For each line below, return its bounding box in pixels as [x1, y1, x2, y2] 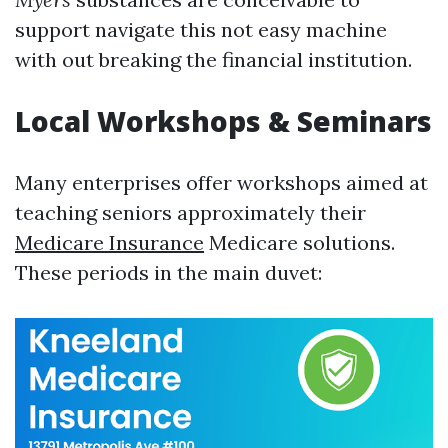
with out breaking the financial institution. [15, 47, 412, 72]
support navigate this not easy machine [15, 17, 387, 42]
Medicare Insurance [15, 230, 204, 255]
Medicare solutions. [204, 230, 395, 255]
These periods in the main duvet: [15, 260, 322, 285]
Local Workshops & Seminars [15, 102, 432, 140]
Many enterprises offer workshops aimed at [15, 170, 428, 195]
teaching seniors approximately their [15, 200, 366, 225]
